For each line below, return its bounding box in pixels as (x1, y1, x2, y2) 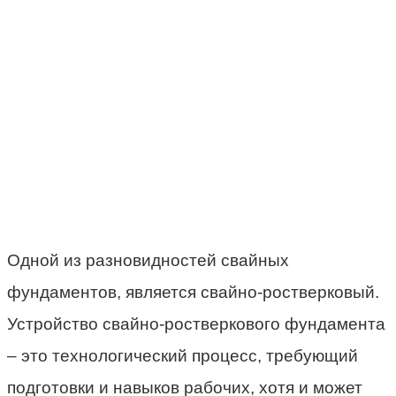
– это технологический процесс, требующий (7, 346, 358, 365)
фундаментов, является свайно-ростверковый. (7, 282, 379, 301)
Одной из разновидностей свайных (7, 250, 289, 270)
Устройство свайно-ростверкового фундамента (7, 314, 385, 333)
